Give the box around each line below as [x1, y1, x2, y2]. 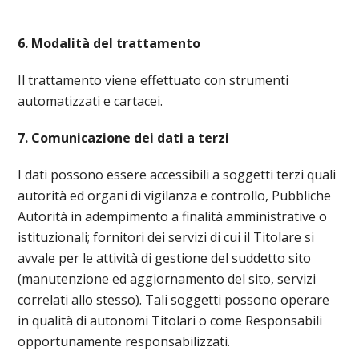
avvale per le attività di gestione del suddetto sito [18, 249, 312, 267]
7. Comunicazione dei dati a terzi [18, 129, 230, 147]
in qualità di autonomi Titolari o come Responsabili [18, 312, 323, 329]
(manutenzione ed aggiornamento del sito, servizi [18, 270, 317, 288]
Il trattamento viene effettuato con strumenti [18, 71, 289, 89]
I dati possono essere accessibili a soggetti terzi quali [18, 166, 337, 184]
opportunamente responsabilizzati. [18, 333, 231, 350]
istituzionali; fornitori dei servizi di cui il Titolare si [18, 228, 315, 246]
